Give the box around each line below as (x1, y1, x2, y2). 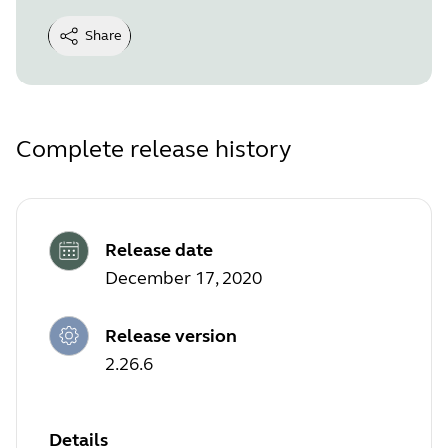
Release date (105, 239, 213, 262)
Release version (105, 324, 237, 347)
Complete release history (16, 134, 291, 164)
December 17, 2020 (105, 267, 262, 290)
